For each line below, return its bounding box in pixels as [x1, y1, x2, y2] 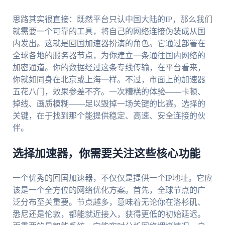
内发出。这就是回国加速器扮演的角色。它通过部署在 [12, 39, 205, 48]
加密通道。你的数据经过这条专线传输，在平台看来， [12, 63, 205, 72]
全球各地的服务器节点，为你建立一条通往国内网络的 [12, 51, 205, 60]
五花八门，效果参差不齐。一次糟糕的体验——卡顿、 [12, 87, 205, 96]
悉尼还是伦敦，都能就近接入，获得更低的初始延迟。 [12, 210, 205, 219]
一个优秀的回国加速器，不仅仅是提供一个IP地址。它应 [12, 174, 212, 183]
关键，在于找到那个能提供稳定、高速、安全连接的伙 [12, 111, 205, 121]
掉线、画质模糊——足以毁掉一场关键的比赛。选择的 [12, 99, 205, 108]
